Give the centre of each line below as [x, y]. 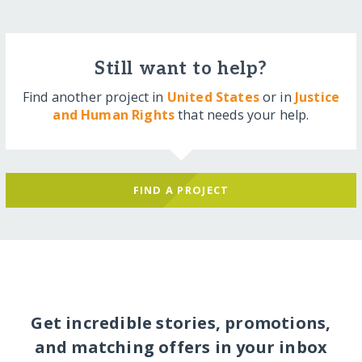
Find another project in [95, 97]
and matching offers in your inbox [181, 347]
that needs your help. [242, 115]
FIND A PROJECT [181, 189]
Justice [317, 97]
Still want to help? [181, 69]
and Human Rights [114, 115]
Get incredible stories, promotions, [181, 322]
